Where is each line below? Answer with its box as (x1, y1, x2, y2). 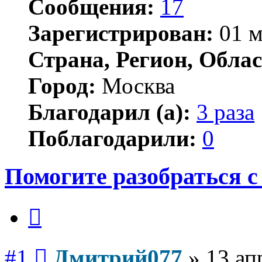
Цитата (41, 200, 70, 211)
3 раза (196, 99, 254, 125)
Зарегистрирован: (28, 20, 213, 46)
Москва (96, 73, 175, 98)
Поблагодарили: (28, 125, 196, 151)
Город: (28, 73, 96, 98)
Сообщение (47, 240, 93, 251)
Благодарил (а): (28, 99, 191, 125)
